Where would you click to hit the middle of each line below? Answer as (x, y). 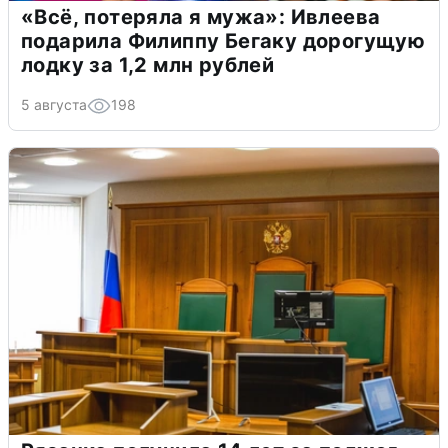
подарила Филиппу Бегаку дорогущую (223, 40)
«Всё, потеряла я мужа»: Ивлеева (201, 16)
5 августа (54, 104)
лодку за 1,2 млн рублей (148, 64)
